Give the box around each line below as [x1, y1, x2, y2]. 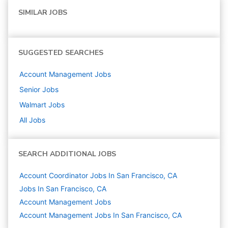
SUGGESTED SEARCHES [18, 47, 103, 58]
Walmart [19, 100, 46, 109]
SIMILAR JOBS [18, 7, 67, 17]
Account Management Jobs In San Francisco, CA [19, 210, 182, 219]
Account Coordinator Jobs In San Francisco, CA [19, 170, 177, 180]
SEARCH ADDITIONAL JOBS [18, 149, 116, 159]
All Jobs [19, 115, 45, 124]
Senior [19, 84, 40, 94]
